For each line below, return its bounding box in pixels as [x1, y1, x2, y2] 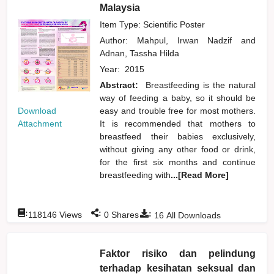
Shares [109, 209, 139, 220]
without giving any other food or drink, [100, 144, 256, 154]
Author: [100, 35, 137, 45]
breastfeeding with [100, 169, 171, 180]
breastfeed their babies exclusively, [100, 131, 256, 141]
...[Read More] [171, 169, 229, 180]
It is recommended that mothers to [100, 118, 256, 128]
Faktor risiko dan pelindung [100, 248, 256, 259]
